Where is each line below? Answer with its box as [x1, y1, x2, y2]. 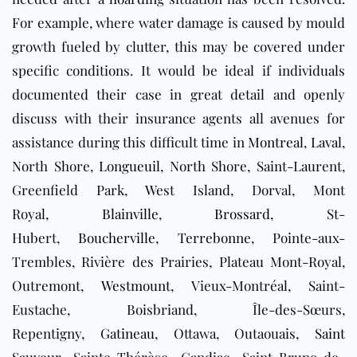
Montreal [248, 133, 304, 151]
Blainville [101, 205, 159, 223]
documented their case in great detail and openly [12, 85, 345, 104]
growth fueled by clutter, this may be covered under [12, 37, 345, 56]
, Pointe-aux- [250, 229, 346, 247]
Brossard [214, 205, 271, 223]
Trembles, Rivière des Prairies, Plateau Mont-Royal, [12, 253, 345, 271]
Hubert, [12, 229, 79, 247]
